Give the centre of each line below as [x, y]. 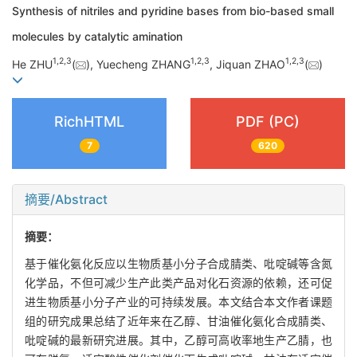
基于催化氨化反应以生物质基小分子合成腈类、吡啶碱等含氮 [178, 263]
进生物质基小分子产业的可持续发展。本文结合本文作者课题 [178, 301]
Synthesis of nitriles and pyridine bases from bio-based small [173, 11]
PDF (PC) [268, 122]
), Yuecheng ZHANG [138, 64]
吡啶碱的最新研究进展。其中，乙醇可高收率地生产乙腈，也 [178, 339]
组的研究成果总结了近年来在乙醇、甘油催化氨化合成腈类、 [178, 320]
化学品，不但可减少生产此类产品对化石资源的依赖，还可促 [178, 282]
